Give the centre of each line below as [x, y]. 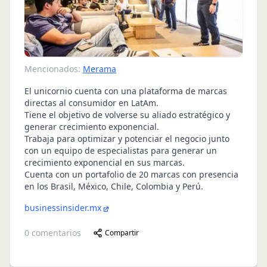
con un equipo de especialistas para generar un [121, 151]
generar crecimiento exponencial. [92, 127]
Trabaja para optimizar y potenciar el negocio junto [127, 139]
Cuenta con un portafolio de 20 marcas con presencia [131, 175]
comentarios [55, 233]
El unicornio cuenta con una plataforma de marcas [126, 91]
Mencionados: [52, 69]
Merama [100, 69]
